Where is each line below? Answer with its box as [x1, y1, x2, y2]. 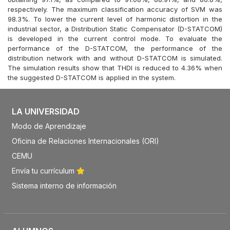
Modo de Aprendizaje [11, 122, 86, 130]
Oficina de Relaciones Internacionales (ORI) [11, 137, 159, 145]
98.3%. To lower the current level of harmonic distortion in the [8, 15, 222, 23]
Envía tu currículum [11, 166, 76, 175]
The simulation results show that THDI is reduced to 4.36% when [8, 64, 222, 72]
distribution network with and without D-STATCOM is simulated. [8, 54, 222, 62]
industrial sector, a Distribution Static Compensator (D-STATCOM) [8, 25, 222, 33]
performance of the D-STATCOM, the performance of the [8, 44, 222, 52]
